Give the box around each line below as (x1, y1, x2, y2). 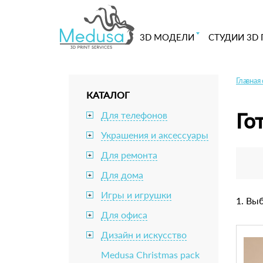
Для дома (101, 169, 143, 180)
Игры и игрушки (101, 189, 171, 200)
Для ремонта (101, 149, 157, 160)
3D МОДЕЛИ (139, 32, 194, 42)
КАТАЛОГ (86, 89, 130, 100)
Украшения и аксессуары (101, 129, 208, 140)
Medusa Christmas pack (101, 249, 200, 260)
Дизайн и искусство (101, 229, 187, 240)
